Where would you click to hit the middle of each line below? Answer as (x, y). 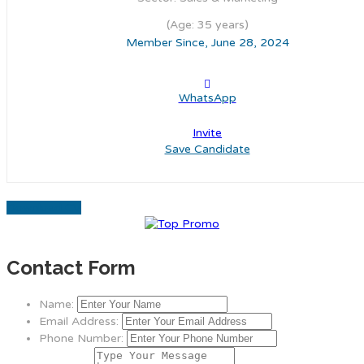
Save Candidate (207, 149)
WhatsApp (207, 97)
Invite (207, 132)
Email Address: (79, 321)
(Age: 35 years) (207, 24)
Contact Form (71, 267)
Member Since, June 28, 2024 (207, 42)
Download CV (44, 207)
